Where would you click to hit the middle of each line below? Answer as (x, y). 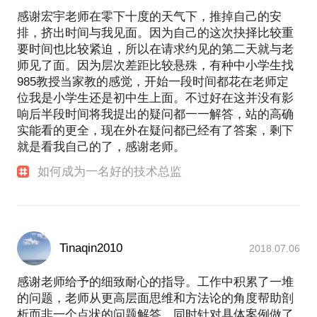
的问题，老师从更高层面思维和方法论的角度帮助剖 (155, 299)
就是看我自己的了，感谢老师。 (101, 147)
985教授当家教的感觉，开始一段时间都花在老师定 (153, 82)
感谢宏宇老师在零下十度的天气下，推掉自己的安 (149, 17)
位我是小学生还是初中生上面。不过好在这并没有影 (155, 98)
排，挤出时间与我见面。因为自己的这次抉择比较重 (155, 33)
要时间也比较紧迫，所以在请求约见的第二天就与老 (155, 50)
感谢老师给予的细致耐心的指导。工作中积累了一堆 (155, 282)
